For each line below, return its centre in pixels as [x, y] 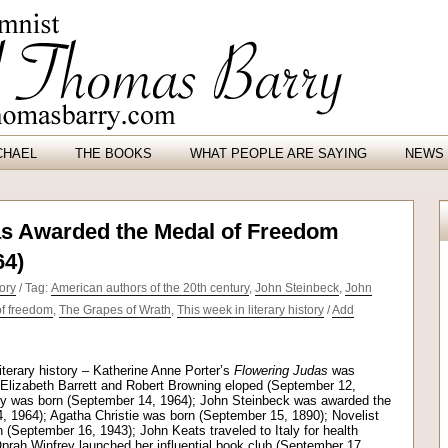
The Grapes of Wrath [115, 310]
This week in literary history [250, 310]
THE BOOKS [113, 153]
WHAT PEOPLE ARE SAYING [278, 153]
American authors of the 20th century [150, 288]
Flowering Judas [281, 370]
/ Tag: [33, 288]
